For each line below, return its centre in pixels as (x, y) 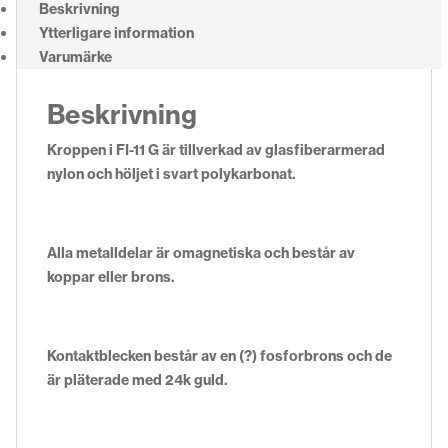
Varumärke (75, 56)
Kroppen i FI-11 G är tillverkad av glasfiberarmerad (216, 149)
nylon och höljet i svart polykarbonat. (171, 173)
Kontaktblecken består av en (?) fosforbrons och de (219, 355)
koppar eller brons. (111, 276)
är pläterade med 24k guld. (137, 379)
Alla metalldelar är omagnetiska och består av (201, 252)
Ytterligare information (116, 32)
